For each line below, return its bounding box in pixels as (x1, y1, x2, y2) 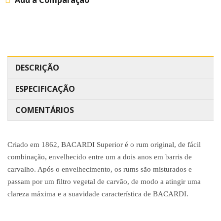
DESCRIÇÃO (15, 62, 59, 74)
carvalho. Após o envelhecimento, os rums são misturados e (7, 165, 192, 174)
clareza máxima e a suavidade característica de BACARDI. (7, 190, 188, 198)
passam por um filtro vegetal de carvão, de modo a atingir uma (7, 178, 201, 186)
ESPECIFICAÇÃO (15, 83, 75, 95)
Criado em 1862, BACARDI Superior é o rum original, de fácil (7, 141, 201, 149)
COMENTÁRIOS (15, 105, 74, 116)
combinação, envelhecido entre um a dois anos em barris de (7, 153, 192, 161)
